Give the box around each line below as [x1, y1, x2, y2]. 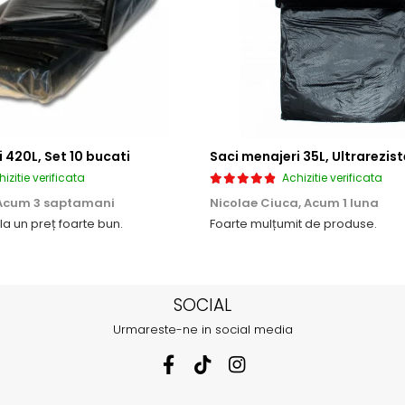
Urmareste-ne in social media [112, 321, 293, 339]
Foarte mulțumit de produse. [210, 215, 377, 233]
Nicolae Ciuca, [210, 194, 304, 212]
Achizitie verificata [282, 170, 382, 186]
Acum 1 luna [304, 194, 379, 212]
